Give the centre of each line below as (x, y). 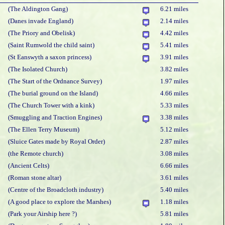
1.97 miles (174, 81)
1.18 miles (174, 202)
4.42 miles (174, 33)
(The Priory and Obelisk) (41, 33)
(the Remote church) (36, 153)
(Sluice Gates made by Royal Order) (57, 141)
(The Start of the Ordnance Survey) (55, 81)
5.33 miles (174, 105)
